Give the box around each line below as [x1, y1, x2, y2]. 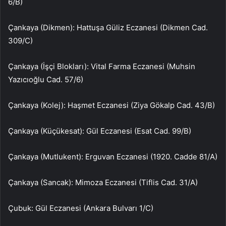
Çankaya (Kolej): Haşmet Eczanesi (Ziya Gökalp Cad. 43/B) [8, 100, 215, 110]
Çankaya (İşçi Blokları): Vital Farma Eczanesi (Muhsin [8, 62, 195, 72]
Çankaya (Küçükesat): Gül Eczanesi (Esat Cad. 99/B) [8, 126, 191, 136]
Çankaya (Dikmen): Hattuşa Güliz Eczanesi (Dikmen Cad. [8, 23, 208, 33]
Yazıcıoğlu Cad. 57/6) [8, 75, 83, 85]
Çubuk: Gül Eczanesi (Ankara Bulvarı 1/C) [8, 203, 153, 213]
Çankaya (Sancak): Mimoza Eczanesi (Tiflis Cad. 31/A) [8, 178, 198, 188]
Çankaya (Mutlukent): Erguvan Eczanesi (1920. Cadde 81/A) [8, 152, 217, 162]
